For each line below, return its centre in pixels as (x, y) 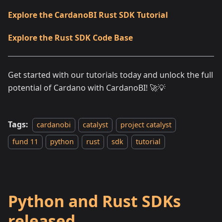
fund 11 (25, 141)
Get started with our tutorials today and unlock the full (111, 75)
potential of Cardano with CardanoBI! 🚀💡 (87, 88)
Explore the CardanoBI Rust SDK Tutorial (88, 15)
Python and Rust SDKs (94, 201)
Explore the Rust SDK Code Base (70, 38)
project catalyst (146, 125)
